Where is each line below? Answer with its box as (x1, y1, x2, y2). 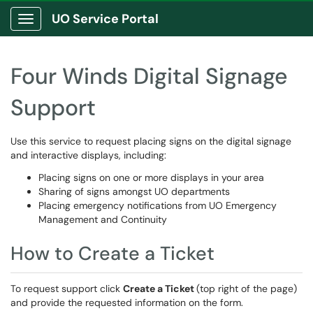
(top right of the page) (196, 282, 297, 295)
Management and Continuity (38, 213, 167, 226)
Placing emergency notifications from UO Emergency (38, 199, 277, 212)
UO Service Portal (52, 10, 159, 27)
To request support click (10, 282, 123, 295)
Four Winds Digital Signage (10, 61, 288, 91)
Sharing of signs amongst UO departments (38, 185, 230, 198)
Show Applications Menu (25, 24, 136, 36)
